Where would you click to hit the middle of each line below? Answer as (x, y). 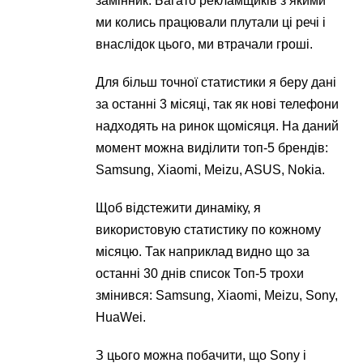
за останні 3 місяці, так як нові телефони (218, 105)
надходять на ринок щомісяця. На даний (218, 126)
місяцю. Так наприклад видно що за (203, 252)
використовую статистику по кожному (209, 230)
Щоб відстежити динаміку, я (179, 208)
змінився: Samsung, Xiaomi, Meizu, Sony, (217, 296)
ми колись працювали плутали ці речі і (211, 23)
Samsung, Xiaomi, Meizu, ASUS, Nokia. (211, 170)
